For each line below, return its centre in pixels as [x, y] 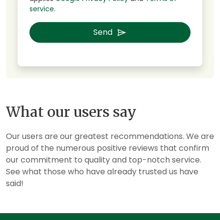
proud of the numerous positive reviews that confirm [108, 148]
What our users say [71, 112]
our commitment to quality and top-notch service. [104, 160]
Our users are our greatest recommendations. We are [110, 137]
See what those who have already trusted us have [102, 172]
